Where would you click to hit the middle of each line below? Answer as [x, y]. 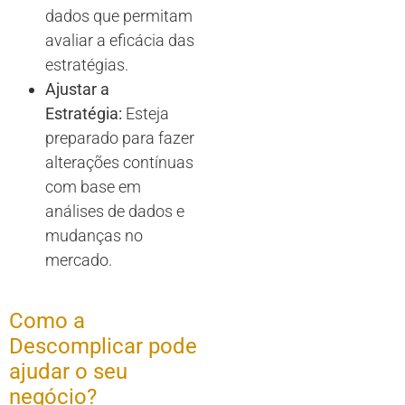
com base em [93, 187]
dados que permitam [119, 16]
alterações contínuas [119, 162]
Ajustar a [77, 89]
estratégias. [87, 65]
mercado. [79, 260]
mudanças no [94, 235]
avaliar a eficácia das [120, 40]
